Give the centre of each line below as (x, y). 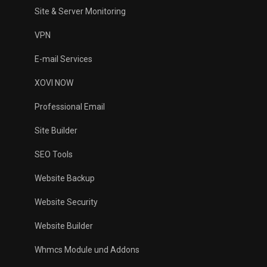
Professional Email (70, 107)
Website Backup (65, 178)
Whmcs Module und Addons (87, 250)
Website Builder (64, 226)
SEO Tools (54, 154)
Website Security (66, 202)
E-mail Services (63, 59)
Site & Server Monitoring (80, 11)
